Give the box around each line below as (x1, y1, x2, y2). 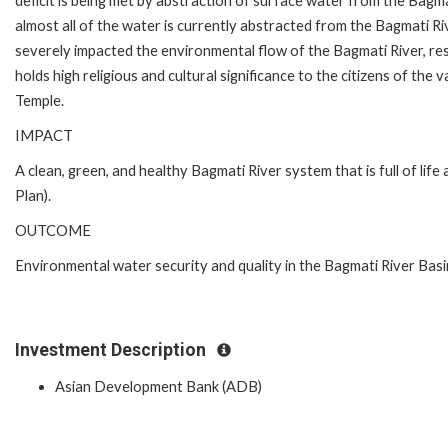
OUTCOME (15, 221, 91, 239)
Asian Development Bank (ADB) (55, 378, 262, 396)
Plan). (15, 186, 51, 204)
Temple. (15, 91, 64, 109)
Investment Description (15, 339, 210, 360)
